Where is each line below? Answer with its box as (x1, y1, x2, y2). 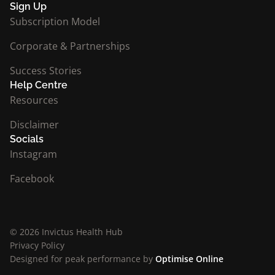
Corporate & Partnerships (10, 39, 130, 53)
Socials (10, 133, 44, 145)
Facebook (10, 172, 54, 185)
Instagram (10, 147, 57, 161)
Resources (10, 93, 58, 107)
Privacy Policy (10, 239, 64, 251)
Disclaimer (10, 118, 59, 131)
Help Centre (10, 79, 68, 91)
